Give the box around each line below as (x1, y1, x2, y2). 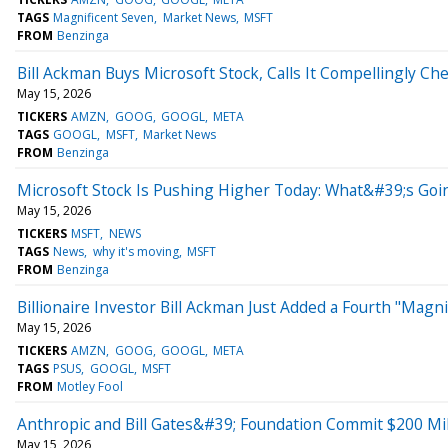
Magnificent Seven (53, 8, 155, 26)
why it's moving (92, 242, 179, 260)
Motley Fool (57, 377, 124, 395)
